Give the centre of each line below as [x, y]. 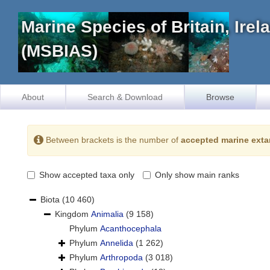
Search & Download [125, 97]
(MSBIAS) [59, 51]
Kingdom [73, 214]
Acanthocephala [131, 229]
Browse [220, 97]
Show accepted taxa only [87, 175]
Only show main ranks [197, 175]
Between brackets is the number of [112, 140]
